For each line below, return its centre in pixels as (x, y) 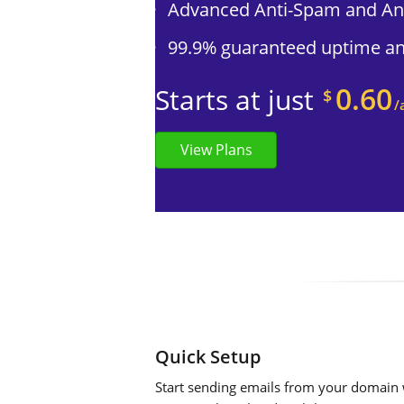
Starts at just (234, 100)
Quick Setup (208, 357)
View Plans (216, 150)
